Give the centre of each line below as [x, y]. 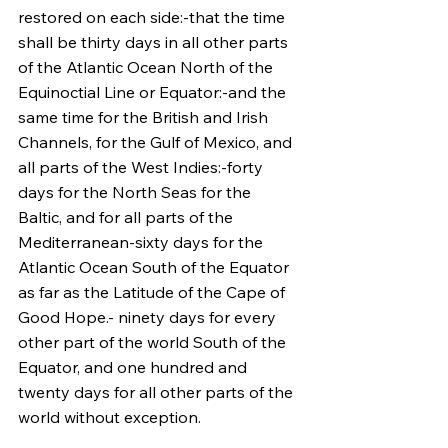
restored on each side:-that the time [153, 17]
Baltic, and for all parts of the [127, 217]
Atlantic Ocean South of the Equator [155, 267]
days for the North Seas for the [136, 192]
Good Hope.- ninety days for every [149, 317]
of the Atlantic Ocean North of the [147, 67]
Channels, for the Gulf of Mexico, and [157, 142]
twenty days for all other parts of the [157, 392]
